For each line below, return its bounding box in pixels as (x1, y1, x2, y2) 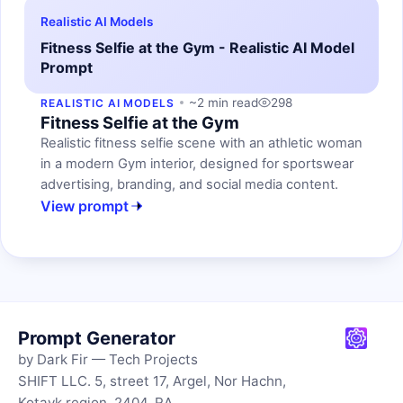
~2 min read (189, 94, 259, 110)
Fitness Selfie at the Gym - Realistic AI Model (40, 38, 354, 57)
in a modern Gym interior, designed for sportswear (40, 155, 354, 172)
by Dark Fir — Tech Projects (18, 350, 198, 368)
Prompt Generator (18, 327, 175, 349)
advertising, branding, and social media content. (40, 175, 338, 193)
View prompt (40, 196, 129, 215)
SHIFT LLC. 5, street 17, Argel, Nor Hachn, (18, 372, 286, 390)
